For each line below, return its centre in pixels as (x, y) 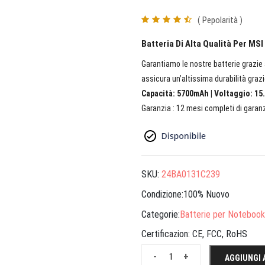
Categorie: (161, 214)
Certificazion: (167, 234)
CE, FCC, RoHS (220, 234)
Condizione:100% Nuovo (185, 195)
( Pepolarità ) (220, 20)
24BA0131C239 (191, 174)
